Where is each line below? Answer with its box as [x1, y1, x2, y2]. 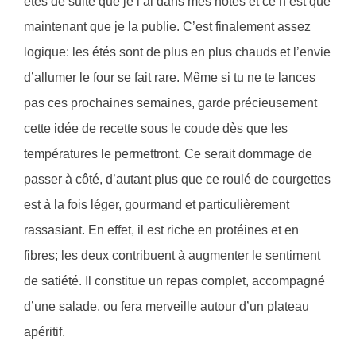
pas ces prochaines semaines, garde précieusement [24, 96, 317, 110]
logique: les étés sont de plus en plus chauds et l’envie [24, 45, 331, 60]
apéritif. [24, 325, 65, 339]
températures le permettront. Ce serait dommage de [24, 147, 312, 161]
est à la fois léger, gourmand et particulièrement [24, 198, 289, 212]
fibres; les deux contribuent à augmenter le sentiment [24, 249, 320, 263]
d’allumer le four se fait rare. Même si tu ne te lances [24, 71, 315, 85]
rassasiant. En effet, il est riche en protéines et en [24, 223, 299, 238]
